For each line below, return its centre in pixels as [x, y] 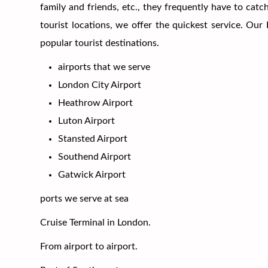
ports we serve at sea [85, 198]
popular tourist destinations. [100, 43]
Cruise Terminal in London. [96, 222]
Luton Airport [87, 121]
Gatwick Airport [92, 174]
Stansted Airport [93, 138]
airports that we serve [104, 67]
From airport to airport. [89, 246]
